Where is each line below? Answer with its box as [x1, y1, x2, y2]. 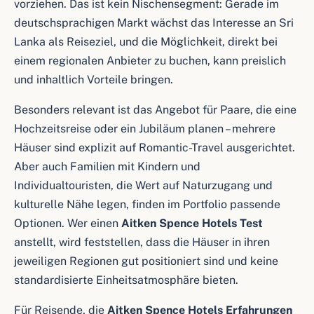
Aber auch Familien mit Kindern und [14, 160, 200, 173]
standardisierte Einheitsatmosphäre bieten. [14, 273, 238, 287]
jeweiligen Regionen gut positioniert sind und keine [14, 254, 278, 268]
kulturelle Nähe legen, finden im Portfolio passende [14, 198, 280, 211]
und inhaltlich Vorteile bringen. [14, 73, 173, 86]
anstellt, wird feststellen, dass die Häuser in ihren [14, 235, 270, 249]
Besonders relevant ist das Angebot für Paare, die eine [14, 103, 296, 116]
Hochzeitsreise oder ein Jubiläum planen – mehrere [14, 122, 275, 135]
